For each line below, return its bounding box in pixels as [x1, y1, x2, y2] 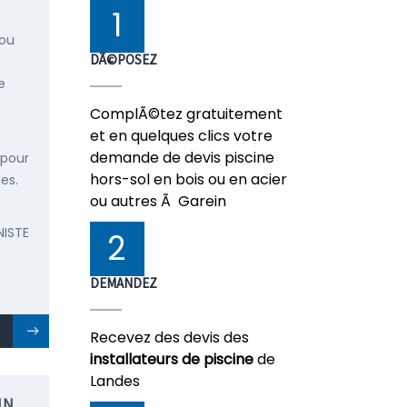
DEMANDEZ [89, 274, 157, 292]
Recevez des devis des [89, 327, 249, 348]
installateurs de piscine [89, 349, 253, 370]
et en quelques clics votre [89, 125, 273, 146]
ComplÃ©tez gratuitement [89, 104, 283, 124]
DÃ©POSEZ [89, 51, 157, 68]
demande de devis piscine [89, 147, 274, 168]
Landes [89, 371, 140, 392]
